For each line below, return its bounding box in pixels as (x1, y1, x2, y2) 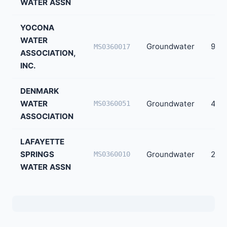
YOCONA (20, 22, 54, 32)
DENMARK (20, 86, 59, 96)
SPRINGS (20, 149, 54, 159)
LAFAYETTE (20, 136, 64, 146)
